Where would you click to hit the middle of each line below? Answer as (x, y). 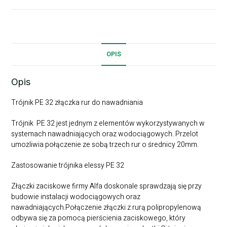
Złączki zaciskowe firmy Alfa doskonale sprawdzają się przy (107, 186)
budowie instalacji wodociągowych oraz (76, 197)
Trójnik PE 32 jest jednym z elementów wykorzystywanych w (108, 124)
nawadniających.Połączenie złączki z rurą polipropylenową (106, 208)
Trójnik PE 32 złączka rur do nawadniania (77, 103)
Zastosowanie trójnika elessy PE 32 (68, 166)
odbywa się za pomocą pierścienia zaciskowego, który (99, 218)
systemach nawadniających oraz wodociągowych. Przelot (105, 134)
